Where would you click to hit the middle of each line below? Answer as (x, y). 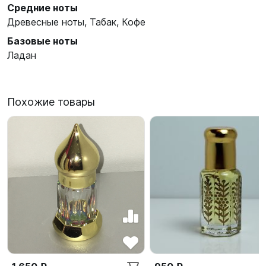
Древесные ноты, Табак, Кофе (76, 22)
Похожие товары (51, 102)
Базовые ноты (42, 41)
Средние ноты (42, 8)
